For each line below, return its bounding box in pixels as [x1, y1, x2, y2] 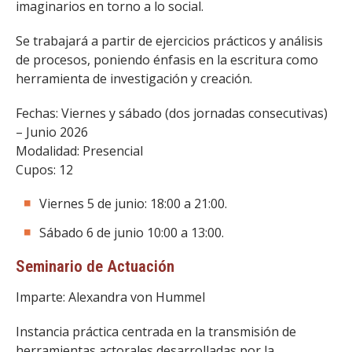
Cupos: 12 [16, 161, 73, 178]
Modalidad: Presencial [16, 142, 143, 159]
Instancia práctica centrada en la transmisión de [16, 323, 296, 340]
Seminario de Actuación [16, 257, 174, 276]
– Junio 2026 [16, 123, 88, 141]
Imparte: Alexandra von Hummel [16, 288, 205, 306]
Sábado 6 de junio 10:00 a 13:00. [39, 224, 224, 241]
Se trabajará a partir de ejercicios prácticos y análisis [16, 32, 323, 49]
